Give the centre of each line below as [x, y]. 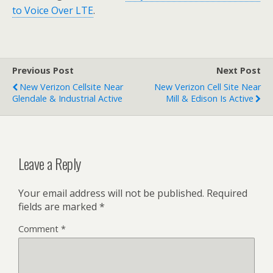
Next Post [239, 70]
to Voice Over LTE [53, 10]
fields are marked [59, 206]
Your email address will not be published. [111, 193]
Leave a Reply [50, 163]
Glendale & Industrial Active [67, 98]
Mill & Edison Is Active [210, 98]
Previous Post [43, 70]
